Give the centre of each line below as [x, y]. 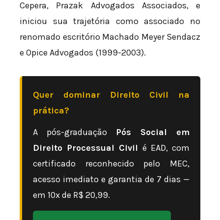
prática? [51, 110]
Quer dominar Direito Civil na [111, 95]
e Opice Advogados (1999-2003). [83, 52]
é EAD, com [164, 148]
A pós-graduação [74, 132]
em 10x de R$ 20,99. [71, 195]
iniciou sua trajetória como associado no [110, 21]
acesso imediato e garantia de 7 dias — [111, 179]
